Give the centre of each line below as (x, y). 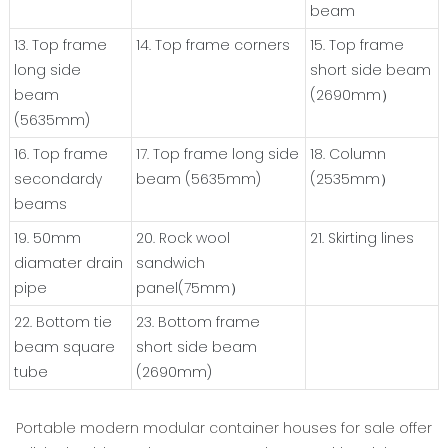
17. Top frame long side (218, 154)
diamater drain (69, 263)
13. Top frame (61, 45)
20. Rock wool (183, 238)
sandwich (171, 263)
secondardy (58, 179)
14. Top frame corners (213, 45)
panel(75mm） (190, 288)
